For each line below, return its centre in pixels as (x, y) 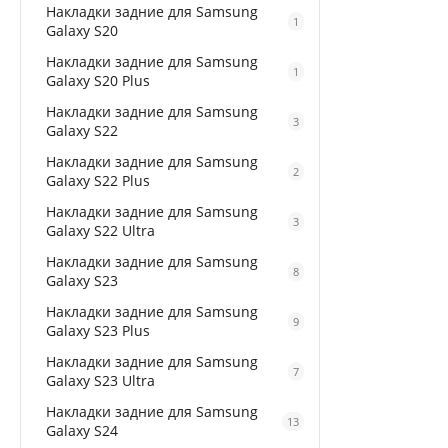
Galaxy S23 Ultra (100, 380)
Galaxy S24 (82, 430)
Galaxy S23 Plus (98, 330)
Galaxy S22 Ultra (100, 230)
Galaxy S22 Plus (98, 180)
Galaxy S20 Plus (98, 80)
